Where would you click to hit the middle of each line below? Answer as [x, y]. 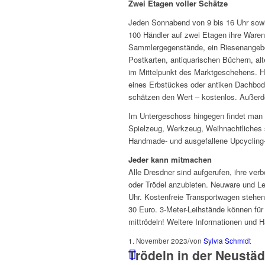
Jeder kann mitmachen [170, 160]
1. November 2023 [158, 241]
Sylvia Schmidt [227, 241]
